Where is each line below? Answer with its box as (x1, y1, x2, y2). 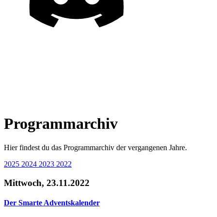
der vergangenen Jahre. (114, 143, 187, 152)
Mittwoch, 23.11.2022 (4, 177, 90, 188)
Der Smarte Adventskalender (4, 198, 100, 207)
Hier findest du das (4, 143, 63, 152)
